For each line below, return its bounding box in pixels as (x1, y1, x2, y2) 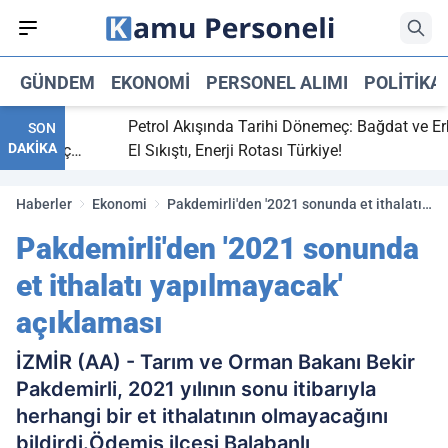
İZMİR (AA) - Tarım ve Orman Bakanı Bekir (16, 350, 415, 374)
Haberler (16, 196, 72, 212)
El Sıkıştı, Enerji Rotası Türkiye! (106, 141, 321, 160)
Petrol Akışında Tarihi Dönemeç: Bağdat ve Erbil (106, 117, 442, 136)
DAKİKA (8, 140, 57, 156)
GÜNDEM (20, 71, 95, 93)
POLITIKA (364, 71, 442, 93)
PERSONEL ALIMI (206, 71, 348, 93)
